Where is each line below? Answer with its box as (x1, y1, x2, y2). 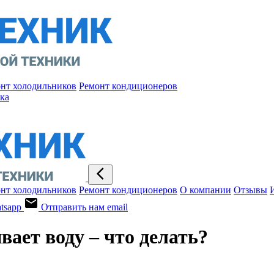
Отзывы (234, 185, 267, 195)
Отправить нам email (41, 202, 128, 212)
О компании (180, 185, 231, 195)
